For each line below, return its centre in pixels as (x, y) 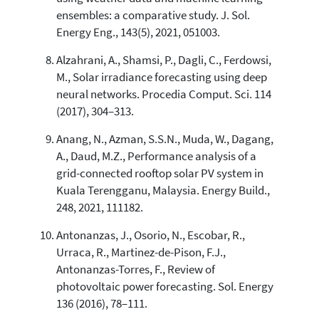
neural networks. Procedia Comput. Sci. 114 (163, 94)
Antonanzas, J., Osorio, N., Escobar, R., (150, 235)
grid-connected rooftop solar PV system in (159, 173)
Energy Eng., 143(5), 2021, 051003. (138, 32)
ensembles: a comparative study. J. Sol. (153, 15)
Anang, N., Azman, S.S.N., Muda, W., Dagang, (164, 139)
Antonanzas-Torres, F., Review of (135, 269)
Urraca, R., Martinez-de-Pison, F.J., (141, 252)
